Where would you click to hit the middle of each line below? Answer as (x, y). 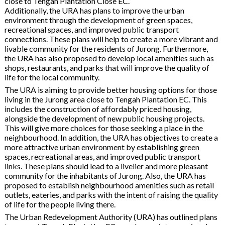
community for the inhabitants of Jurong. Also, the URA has (105, 175)
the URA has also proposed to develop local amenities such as (109, 58)
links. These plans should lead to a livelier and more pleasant (106, 166)
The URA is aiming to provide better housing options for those (110, 89)
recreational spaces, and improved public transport (91, 29)
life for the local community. (52, 77)
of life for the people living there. (60, 204)
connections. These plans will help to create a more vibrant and (111, 39)
